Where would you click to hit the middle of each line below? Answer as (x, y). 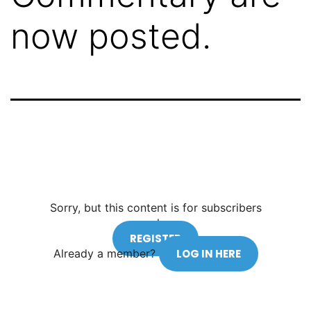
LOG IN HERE (208, 254)
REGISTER (155, 238)
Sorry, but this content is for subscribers (155, 208)
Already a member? (106, 253)
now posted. (111, 36)
